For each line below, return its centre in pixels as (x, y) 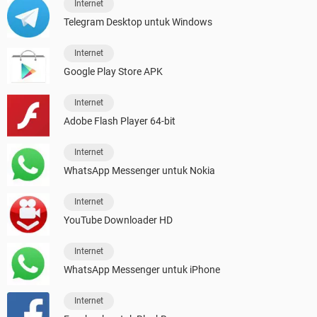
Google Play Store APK (113, 72)
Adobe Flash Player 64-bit (120, 121)
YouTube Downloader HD (118, 220)
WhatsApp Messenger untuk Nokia (139, 171)
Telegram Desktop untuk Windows (138, 22)
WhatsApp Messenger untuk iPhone (142, 270)
